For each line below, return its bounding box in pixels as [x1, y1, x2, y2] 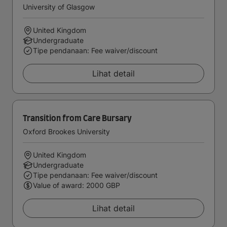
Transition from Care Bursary [23, 115, 132, 123]
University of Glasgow [23, 3, 95, 11]
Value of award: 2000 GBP [33, 181, 120, 190]
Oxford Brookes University [23, 127, 110, 136]
